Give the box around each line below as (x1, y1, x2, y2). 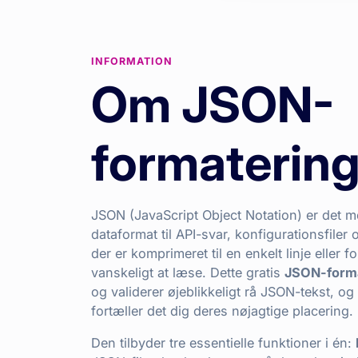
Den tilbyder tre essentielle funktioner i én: (91, 335, 356, 352)
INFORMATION (91, 55, 173, 68)
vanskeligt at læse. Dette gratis (91, 265, 284, 281)
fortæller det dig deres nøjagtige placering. (91, 303, 353, 320)
